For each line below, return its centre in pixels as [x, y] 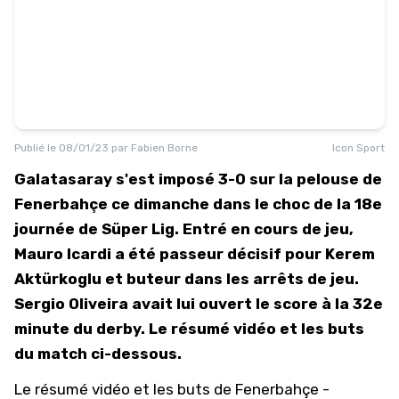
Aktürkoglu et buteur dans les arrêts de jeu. [187, 279]
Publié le [37, 148]
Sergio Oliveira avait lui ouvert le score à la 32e [199, 304]
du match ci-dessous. [98, 354]
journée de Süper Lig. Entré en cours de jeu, [184, 229]
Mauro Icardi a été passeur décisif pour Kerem [195, 254]
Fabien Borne [164, 148]
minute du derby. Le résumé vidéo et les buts [189, 329]
